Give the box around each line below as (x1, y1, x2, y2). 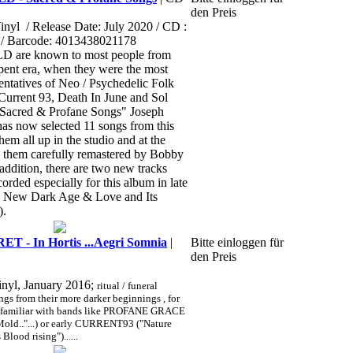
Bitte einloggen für (191, 236, 284, 249)
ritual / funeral (97, 280, 158, 292)
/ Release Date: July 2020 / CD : (26, 20, 187, 33)
